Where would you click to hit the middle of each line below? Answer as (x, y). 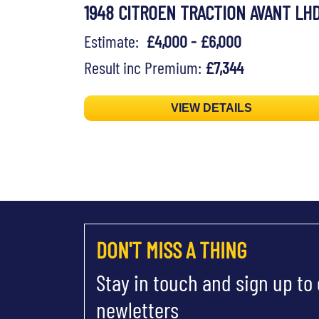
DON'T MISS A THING (171, 250)
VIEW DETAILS (212, 108)
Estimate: (115, 41)
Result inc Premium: (145, 67)
